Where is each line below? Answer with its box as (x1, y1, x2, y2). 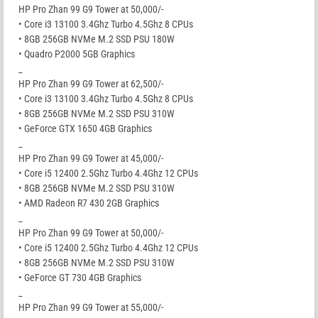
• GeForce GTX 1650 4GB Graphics (18, 123, 152, 135)
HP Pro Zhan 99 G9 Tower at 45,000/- (18, 153, 163, 165)
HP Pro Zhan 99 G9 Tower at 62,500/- (18, 78, 163, 90)
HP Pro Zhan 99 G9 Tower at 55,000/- (18, 302, 163, 314)
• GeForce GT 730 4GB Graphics (18, 272, 141, 284)
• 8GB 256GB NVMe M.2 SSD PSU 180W (18, 33, 175, 45)
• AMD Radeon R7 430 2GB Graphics (18, 197, 159, 209)
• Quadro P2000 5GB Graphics (18, 48, 135, 60)
